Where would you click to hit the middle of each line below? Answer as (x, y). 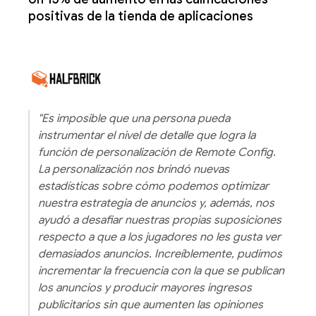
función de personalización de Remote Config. (157, 152)
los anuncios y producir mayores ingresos (145, 287)
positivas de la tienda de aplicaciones (141, 17)
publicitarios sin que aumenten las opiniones (151, 304)
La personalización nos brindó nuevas (134, 169)
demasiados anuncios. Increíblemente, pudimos (160, 254)
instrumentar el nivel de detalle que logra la (147, 135)
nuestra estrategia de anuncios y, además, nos (156, 203)
